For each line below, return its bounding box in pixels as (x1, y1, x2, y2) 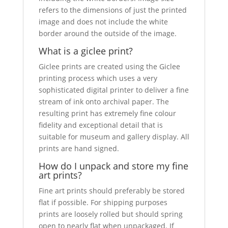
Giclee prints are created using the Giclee (38, 62, 180, 71)
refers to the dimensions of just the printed (38, 5, 187, 15)
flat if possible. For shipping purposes (38, 197, 167, 207)
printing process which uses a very (38, 73, 157, 83)
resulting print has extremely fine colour (38, 108, 176, 118)
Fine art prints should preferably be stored (38, 186, 185, 195)
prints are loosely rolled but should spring (38, 209, 183, 219)
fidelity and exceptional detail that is (38, 120, 163, 130)
